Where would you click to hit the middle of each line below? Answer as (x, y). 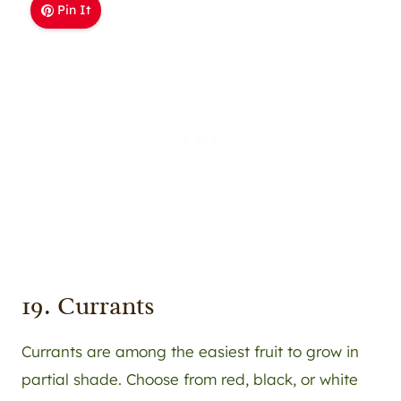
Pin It (74, 10)
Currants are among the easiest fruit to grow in (190, 352)
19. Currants (88, 306)
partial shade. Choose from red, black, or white (190, 380)
